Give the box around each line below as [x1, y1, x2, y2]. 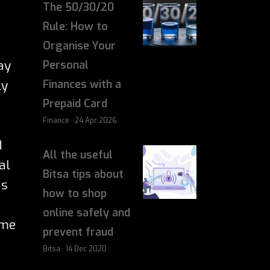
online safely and [43, 206, 130, 220]
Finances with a [43, 77, 121, 92]
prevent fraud [43, 225, 113, 239]
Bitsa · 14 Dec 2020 [43, 244, 107, 254]
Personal [43, 58, 89, 72]
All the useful [43, 148, 113, 162]
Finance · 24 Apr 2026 [43, 116, 117, 125]
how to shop [43, 186, 107, 201]
